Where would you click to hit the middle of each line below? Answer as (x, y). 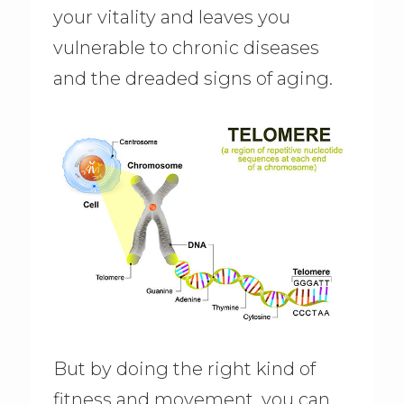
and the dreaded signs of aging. (193, 79)
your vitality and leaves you (171, 18)
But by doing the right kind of (184, 368)
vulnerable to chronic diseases (186, 48)
